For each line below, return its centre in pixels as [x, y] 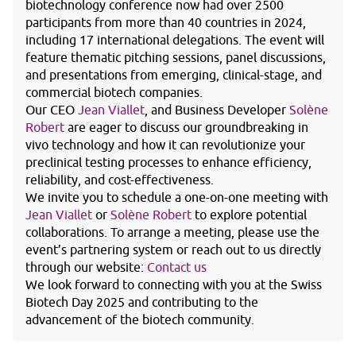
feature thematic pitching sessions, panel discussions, [176, 58]
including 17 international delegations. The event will [175, 40]
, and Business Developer [217, 110]
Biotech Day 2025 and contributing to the [142, 302]
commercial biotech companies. [114, 93]
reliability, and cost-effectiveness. [120, 180]
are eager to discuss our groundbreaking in [186, 128]
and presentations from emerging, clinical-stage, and [174, 75]
